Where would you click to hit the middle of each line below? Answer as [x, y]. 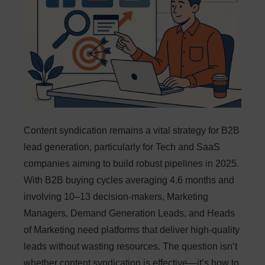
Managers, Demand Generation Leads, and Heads [129, 214]
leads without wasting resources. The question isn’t [130, 247]
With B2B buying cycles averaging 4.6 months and [129, 180]
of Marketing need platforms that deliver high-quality [132, 230]
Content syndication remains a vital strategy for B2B [132, 131]
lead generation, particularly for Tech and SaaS [122, 147]
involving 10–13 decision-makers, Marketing [116, 197]
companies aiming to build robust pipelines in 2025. [131, 164]
